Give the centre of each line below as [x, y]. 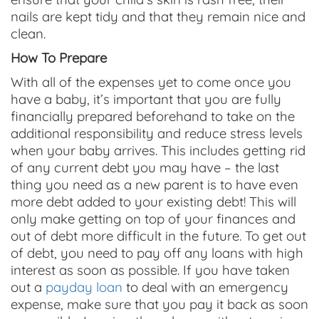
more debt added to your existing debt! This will [153, 202]
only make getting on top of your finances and [153, 219]
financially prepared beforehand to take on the [153, 116]
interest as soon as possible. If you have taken [150, 270]
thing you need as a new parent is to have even [155, 184]
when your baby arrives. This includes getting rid [158, 150]
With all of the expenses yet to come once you [151, 82]
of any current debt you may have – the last [145, 167]
